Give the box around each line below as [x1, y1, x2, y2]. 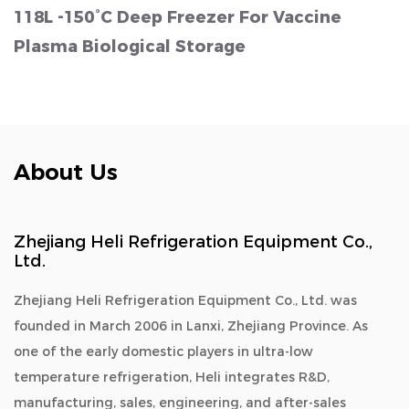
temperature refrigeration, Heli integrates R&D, [14, 369, 330, 385]
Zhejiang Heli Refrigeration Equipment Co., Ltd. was [14, 292, 357, 309]
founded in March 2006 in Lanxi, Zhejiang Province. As [14, 318, 368, 334]
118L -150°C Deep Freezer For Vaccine [14, 7, 341, 27]
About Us [14, 159, 118, 185]
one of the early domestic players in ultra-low [14, 343, 313, 360]
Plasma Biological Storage [14, 37, 246, 57]
